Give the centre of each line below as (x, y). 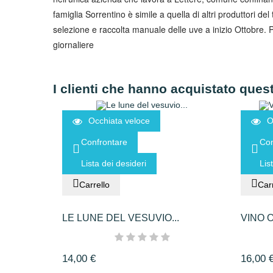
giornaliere (73, 44)
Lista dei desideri (114, 164)
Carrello (94, 185)
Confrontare (104, 142)
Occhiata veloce (119, 121)
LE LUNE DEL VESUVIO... (121, 218)
